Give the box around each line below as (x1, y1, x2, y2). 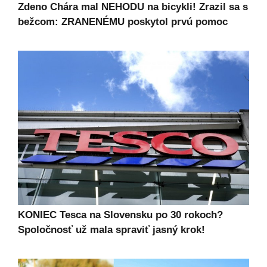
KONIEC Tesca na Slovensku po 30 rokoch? (18, 209, 223, 221)
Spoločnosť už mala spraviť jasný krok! (18, 223, 205, 235)
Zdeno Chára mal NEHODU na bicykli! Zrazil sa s (18, 1, 248, 13)
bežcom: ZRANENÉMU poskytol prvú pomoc (18, 16, 228, 28)
